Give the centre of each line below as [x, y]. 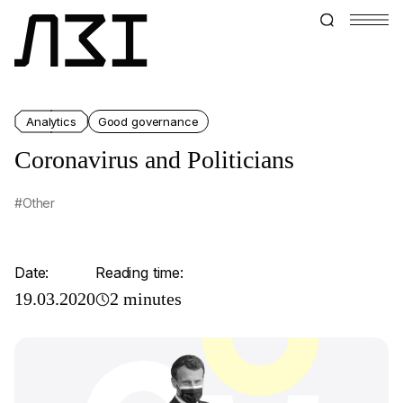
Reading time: [139, 273]
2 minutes [146, 299]
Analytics [51, 121]
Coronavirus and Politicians [154, 160]
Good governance [148, 121]
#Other [35, 203]
